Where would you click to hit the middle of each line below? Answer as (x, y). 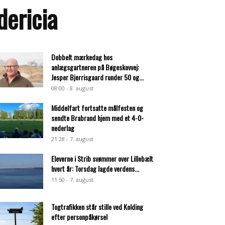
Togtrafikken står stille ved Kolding (97, 207)
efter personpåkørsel (79, 217)
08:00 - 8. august (72, 88)
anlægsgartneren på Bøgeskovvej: (95, 67)
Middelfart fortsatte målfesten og (97, 108)
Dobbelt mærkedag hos (82, 57)
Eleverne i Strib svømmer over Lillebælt (102, 158)
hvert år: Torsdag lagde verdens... (95, 168)
